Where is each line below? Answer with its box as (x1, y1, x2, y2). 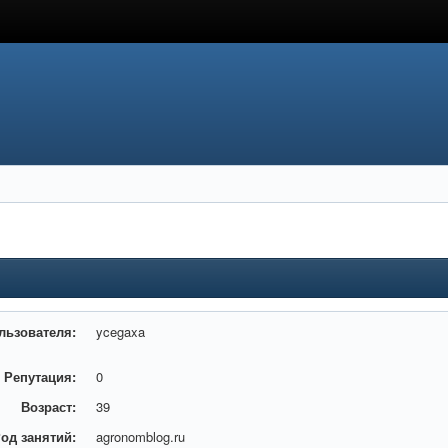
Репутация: (4, 367, 77, 386)
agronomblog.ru (96, 427, 186, 446)
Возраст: (21, 397, 77, 416)
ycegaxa (96, 322, 146, 341)
